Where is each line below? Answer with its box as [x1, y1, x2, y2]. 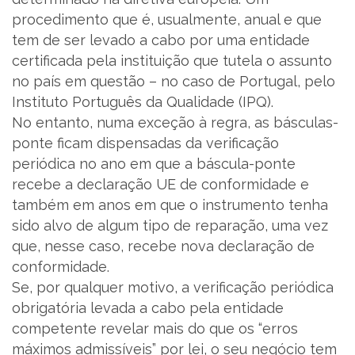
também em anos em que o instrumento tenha [12, 197, 328, 213]
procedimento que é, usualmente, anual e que [12, 11, 322, 28]
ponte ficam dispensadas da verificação [12, 135, 279, 151]
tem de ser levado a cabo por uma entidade [12, 32, 310, 48]
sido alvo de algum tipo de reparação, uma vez [12, 217, 328, 234]
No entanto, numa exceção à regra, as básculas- [12, 114, 338, 131]
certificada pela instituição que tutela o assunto [12, 52, 332, 69]
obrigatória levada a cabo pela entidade [12, 300, 284, 316]
